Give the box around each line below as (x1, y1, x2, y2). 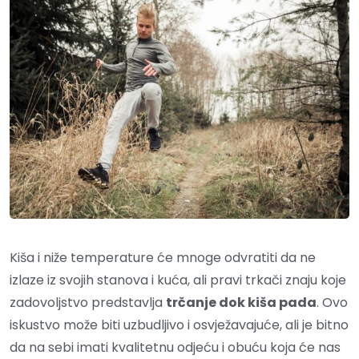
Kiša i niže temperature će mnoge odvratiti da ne (10, 248, 316, 268)
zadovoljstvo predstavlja (10, 293, 166, 313)
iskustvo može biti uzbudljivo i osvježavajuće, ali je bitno (10, 316, 349, 335)
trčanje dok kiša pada (166, 293, 317, 313)
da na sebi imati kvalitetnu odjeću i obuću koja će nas (10, 338, 341, 357)
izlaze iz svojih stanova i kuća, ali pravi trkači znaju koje (10, 271, 346, 290)
